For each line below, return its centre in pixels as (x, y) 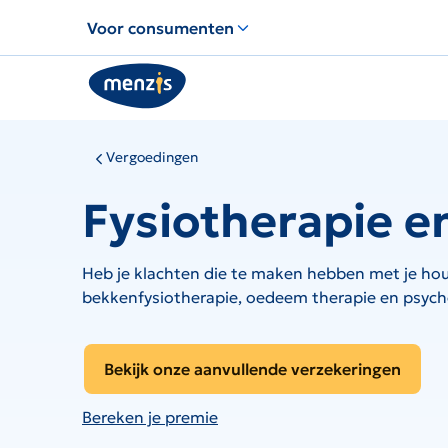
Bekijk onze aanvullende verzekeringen (252, 369)
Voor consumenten (160, 28)
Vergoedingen (152, 157)
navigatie (116, 83)
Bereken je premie (150, 417)
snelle (103, 59)
